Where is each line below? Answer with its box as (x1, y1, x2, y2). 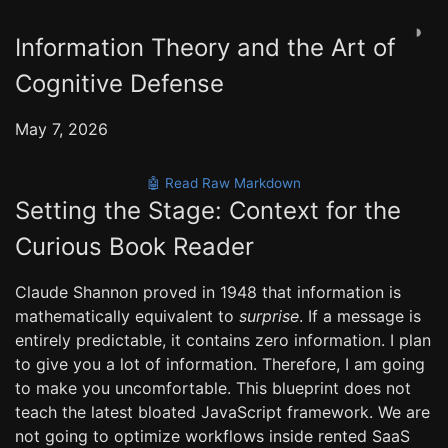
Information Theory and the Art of (15, 33, 396, 62)
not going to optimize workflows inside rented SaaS (15, 426, 410, 446)
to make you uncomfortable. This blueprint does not (15, 378, 411, 398)
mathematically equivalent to (15, 306, 239, 326)
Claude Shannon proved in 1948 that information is (15, 282, 401, 302)
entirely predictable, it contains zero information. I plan (15, 330, 431, 350)
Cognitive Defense (15, 69, 224, 98)
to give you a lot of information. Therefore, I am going (15, 354, 425, 374)
